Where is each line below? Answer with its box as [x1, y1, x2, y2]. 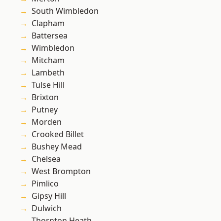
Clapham [32, 18, 65, 29]
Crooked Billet [32, 129, 84, 140]
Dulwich [32, 203, 62, 214]
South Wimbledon [32, 5, 99, 17]
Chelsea [32, 153, 61, 165]
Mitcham [32, 55, 65, 66]
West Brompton [32, 166, 91, 177]
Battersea [32, 30, 68, 41]
